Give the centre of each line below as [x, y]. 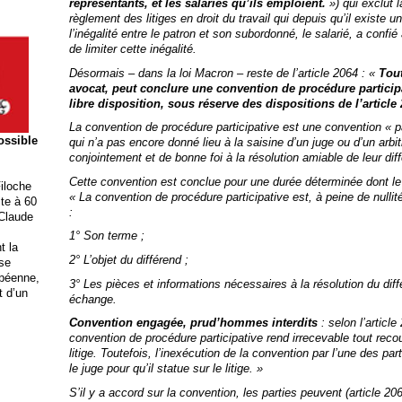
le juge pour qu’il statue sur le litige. [162, 369]
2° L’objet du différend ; [128, 260]
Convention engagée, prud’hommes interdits [195, 323]
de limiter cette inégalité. [132, 49]
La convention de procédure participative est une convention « [232, 127]
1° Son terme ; [106, 236]
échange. [92, 299]
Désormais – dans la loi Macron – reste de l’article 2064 [213, 73]
